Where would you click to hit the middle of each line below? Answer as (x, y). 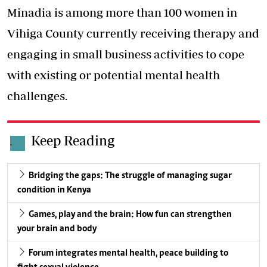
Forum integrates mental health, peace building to (128, 254)
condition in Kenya (54, 190)
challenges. (37, 96)
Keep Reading (73, 141)
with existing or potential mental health (114, 75)
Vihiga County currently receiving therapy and (133, 33)
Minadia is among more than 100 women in (122, 13)
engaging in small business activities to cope (126, 54)
